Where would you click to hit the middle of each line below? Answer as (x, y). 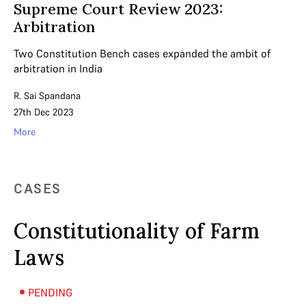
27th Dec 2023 (44, 112)
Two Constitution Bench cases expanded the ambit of (142, 53)
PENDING (50, 292)
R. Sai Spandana (47, 95)
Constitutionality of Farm (137, 231)
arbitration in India (58, 68)
